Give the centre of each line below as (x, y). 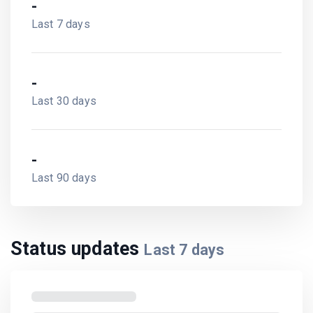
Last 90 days (64, 177)
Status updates (78, 248)
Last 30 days (64, 101)
